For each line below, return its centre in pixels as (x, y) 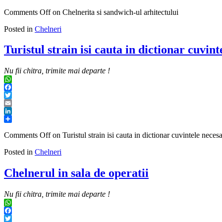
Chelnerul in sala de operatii (76, 173)
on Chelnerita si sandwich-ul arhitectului (114, 12)
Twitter (15, 103)
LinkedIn (18, 119)
